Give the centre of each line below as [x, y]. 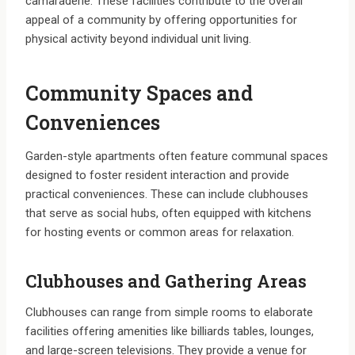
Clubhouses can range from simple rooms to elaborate [169, 313]
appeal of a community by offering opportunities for [161, 20]
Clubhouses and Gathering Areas [166, 281]
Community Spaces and [139, 93]
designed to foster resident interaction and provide [157, 176]
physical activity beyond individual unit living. [138, 39]
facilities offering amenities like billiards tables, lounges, [170, 332]
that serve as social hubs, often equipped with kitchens [168, 214]
